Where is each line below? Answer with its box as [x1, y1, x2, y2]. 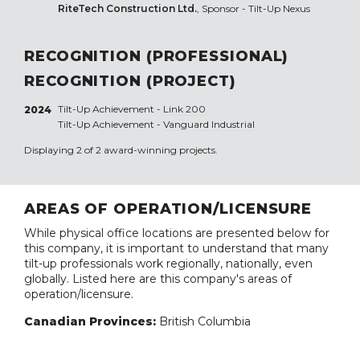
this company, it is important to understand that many [24, 241, 329, 256]
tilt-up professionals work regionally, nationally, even [24, 256, 313, 272]
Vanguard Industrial [162, 118, 255, 131]
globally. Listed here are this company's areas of [24, 272, 292, 287]
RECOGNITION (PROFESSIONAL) [24, 47, 289, 66]
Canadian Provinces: [24, 314, 159, 329]
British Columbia [159, 314, 251, 329]
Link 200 [162, 103, 206, 116]
